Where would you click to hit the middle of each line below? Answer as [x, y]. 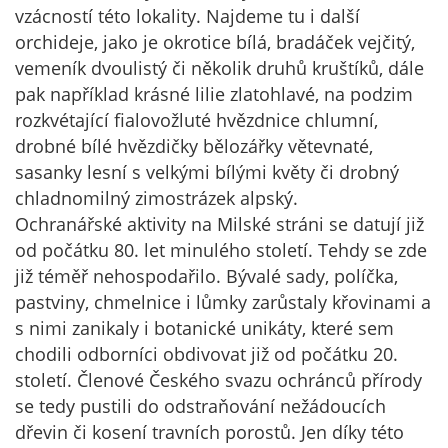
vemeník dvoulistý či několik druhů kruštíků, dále [219, 68]
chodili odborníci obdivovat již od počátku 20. [206, 354]
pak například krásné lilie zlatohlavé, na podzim [214, 94]
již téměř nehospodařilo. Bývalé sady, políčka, [206, 276]
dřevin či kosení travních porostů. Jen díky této [209, 432]
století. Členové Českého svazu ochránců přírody [218, 380]
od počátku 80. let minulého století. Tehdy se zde [221, 250]
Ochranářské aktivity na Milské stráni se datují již [219, 224]
